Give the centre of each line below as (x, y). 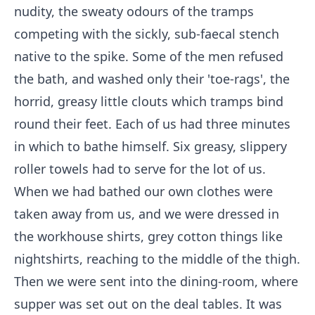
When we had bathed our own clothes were (143, 191)
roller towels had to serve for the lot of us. (140, 169)
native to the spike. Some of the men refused (149, 56)
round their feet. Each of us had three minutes (152, 124)
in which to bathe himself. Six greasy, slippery (150, 146)
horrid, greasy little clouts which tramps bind (149, 101)
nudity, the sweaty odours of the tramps (134, 11)
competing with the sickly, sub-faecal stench (147, 34)
